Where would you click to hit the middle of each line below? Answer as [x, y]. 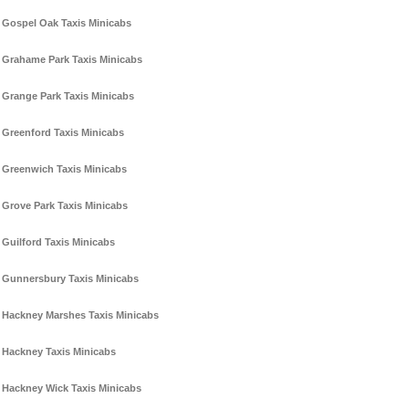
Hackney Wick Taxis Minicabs [72, 388]
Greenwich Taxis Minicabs [64, 169]
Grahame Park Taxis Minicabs [72, 60]
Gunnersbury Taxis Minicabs [70, 279]
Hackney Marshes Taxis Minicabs [80, 315]
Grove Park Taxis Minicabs [65, 206]
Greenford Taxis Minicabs [63, 133]
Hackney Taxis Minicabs [59, 352]
